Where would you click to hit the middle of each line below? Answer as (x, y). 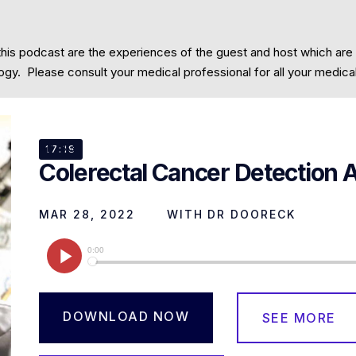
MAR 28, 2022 (87, 214)
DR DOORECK (252, 214)
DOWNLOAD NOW (126, 316)
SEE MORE (299, 317)
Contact (159, 72)
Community (62, 72)
